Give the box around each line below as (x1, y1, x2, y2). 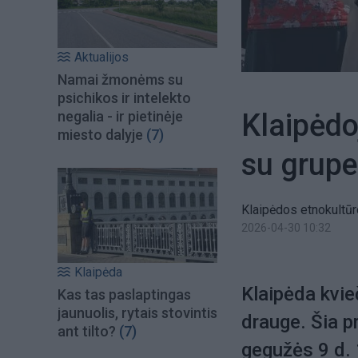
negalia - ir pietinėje (58, 108, 183, 125)
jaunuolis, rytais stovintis (58, 304, 217, 321)
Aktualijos (74, 50, 129, 66)
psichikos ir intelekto (58, 89, 191, 107)
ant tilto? (58, 322, 116, 340)
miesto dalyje (58, 126, 143, 144)
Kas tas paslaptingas (58, 285, 191, 303)
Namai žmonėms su (58, 71, 183, 89)
